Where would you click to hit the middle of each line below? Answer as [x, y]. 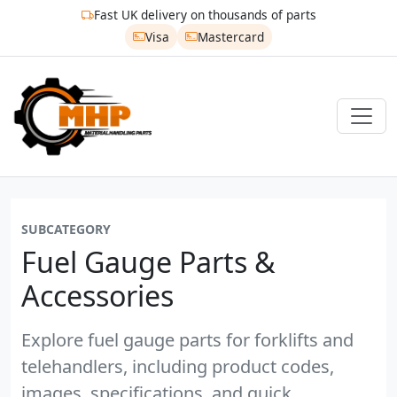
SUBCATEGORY [66, 229]
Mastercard [230, 36]
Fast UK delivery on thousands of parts [205, 15]
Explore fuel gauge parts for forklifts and [187, 339]
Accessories [97, 295]
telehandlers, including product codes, [178, 366]
